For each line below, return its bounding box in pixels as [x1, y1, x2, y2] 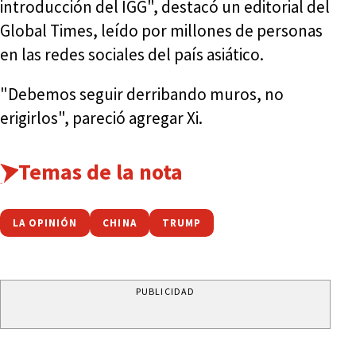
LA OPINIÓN [13, 215, 78, 230]
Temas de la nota [17, 157, 183, 186]
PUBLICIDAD [136, 284, 195, 297]
